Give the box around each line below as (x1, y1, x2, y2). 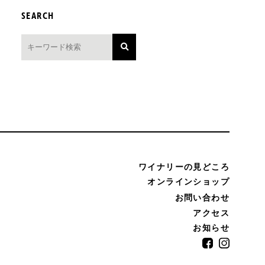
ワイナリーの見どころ (138, 162, 230, 172)
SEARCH (21, 9, 54, 22)
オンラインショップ (147, 176, 230, 188)
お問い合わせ (174, 193, 230, 202)
